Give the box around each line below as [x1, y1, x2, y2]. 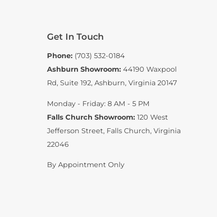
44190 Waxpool [123, 65, 177, 74]
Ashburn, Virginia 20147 [94, 78, 177, 88]
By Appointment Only [47, 160, 124, 169]
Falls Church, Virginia [107, 126, 181, 135]
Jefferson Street [47, 126, 103, 135]
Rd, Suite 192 [47, 78, 91, 88]
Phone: [47, 51, 73, 61]
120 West [137, 112, 168, 122]
